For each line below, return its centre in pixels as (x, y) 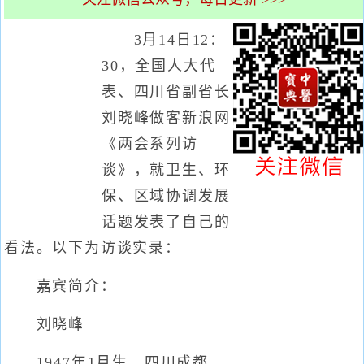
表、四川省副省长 (166, 92)
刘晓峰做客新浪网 (166, 118)
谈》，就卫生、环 (166, 170)
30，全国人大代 (159, 66)
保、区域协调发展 (166, 196)
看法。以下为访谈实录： (93, 248)
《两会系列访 (150, 144)
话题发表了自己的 (166, 222)
